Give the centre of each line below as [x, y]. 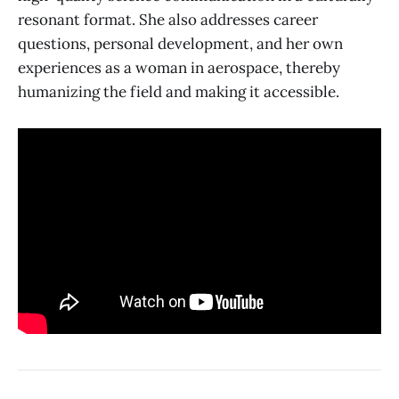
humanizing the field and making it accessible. [179, 91]
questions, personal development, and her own [180, 43]
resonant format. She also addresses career [168, 19]
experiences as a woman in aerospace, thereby [179, 67]
